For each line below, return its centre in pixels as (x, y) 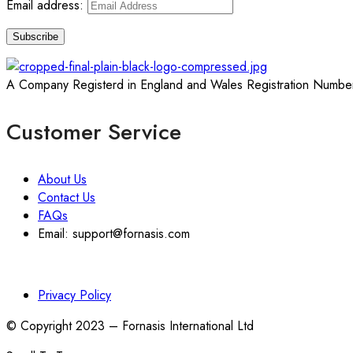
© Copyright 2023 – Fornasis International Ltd (132, 326)
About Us (62, 180)
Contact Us (67, 198)
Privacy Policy (74, 295)
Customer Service (94, 132)
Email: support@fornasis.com (114, 234)
